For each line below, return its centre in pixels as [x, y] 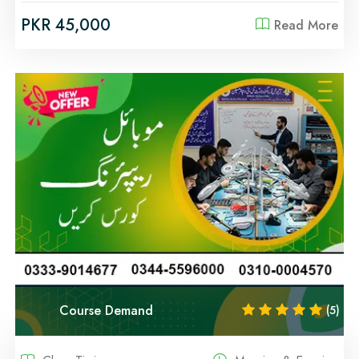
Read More [306, 26]
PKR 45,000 [66, 26]
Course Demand [106, 310]
